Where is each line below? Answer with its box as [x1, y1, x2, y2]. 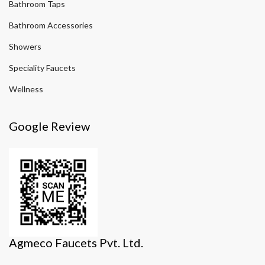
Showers [9, 41, 41, 52]
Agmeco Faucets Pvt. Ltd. [9, 235, 143, 250]
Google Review [9, 119, 90, 134]
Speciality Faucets [9, 63, 76, 73]
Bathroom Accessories [9, 20, 93, 31]
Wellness [9, 84, 43, 95]
